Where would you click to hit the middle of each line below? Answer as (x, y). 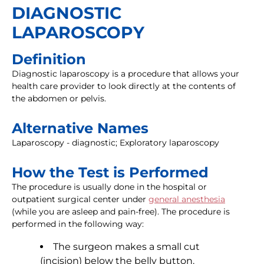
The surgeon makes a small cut (126, 247)
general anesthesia (187, 199)
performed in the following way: (78, 224)
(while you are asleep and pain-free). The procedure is (121, 212)
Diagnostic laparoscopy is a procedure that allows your (126, 74)
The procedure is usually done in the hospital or (109, 187)
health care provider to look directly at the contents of (124, 86)
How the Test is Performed (110, 173)
